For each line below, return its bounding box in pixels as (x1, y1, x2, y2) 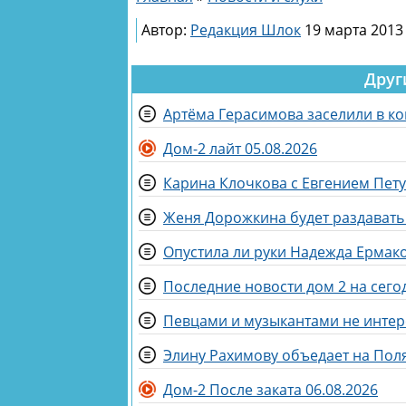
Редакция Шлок (190, 20, 301, 41)
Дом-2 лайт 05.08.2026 (163, 139, 317, 159)
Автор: (141, 20, 190, 41)
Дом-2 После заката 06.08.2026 (163, 380, 378, 401)
